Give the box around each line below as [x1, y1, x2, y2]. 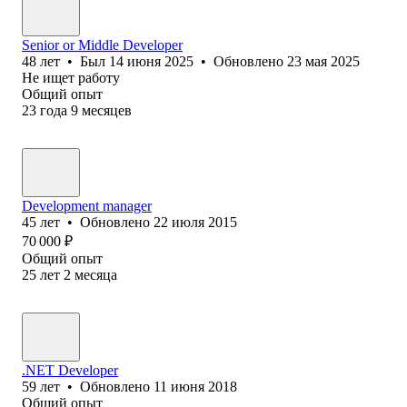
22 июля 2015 [154, 213, 237, 230]
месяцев [82, 102, 132, 118]
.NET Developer [22, 362, 118, 378]
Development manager [22, 197, 152, 213]
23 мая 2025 [287, 53, 360, 69]
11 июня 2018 [154, 378, 237, 394]
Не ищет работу [22, 69, 120, 85]
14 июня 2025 [109, 53, 194, 69]
